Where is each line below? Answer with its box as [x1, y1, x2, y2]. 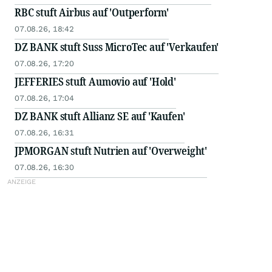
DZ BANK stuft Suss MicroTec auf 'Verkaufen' [15, 39, 219, 55]
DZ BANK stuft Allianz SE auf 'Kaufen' [15, 109, 185, 124]
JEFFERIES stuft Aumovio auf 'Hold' [15, 74, 176, 89]
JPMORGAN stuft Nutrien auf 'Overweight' [15, 143, 207, 158]
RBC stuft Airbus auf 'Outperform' [15, 5, 169, 20]
